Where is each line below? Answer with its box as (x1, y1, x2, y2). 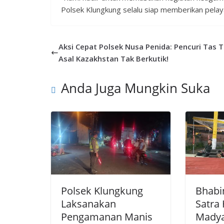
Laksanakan (61, 197, 116, 211)
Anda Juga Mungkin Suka (61, 79, 210, 97)
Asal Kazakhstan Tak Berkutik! (58, 53, 168, 64)
